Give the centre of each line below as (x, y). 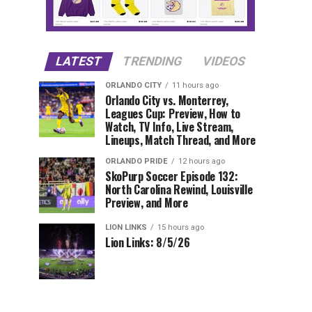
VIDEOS (224, 62)
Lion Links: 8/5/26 (148, 243)
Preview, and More (147, 203)
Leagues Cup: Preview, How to (173, 114)
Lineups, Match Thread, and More (181, 140)
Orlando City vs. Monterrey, (167, 101)
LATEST (79, 62)
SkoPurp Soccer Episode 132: (172, 177)
